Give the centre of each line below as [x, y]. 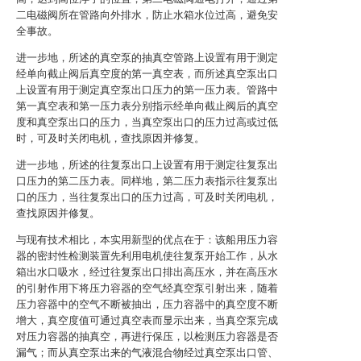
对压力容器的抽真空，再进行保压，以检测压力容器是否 [147, 336]
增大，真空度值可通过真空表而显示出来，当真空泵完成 [147, 320]
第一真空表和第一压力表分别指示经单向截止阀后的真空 [147, 106]
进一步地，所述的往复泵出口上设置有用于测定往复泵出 [147, 165]
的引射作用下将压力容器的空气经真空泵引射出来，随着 [147, 288]
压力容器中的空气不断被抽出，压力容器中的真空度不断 [147, 304]
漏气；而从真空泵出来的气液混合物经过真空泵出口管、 [147, 353]
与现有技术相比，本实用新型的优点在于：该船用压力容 [147, 240]
